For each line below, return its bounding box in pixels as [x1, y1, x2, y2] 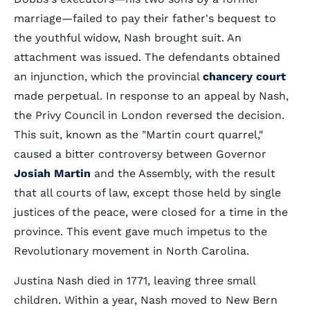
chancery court [203, 70, 286, 83]
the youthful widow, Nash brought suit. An [14, 31, 241, 44]
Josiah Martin [14, 167, 91, 180]
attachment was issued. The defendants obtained [14, 51, 280, 64]
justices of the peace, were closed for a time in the [14, 206, 288, 219]
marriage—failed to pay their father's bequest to [14, 12, 276, 25]
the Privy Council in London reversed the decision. [14, 109, 284, 122]
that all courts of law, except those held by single [14, 186, 281, 199]
